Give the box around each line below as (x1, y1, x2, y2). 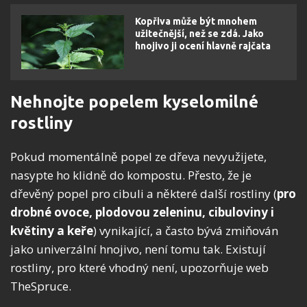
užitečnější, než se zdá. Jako (135, 28, 264, 40)
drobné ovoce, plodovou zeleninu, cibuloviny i (10, 204, 274, 221)
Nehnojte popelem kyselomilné (10, 93, 258, 112)
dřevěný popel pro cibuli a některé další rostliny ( (10, 186, 277, 202)
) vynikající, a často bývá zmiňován (93, 223, 278, 239)
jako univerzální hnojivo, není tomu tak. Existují (10, 241, 266, 258)
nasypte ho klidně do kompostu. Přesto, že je (10, 167, 251, 184)
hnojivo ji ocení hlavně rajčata (135, 40, 271, 52)
